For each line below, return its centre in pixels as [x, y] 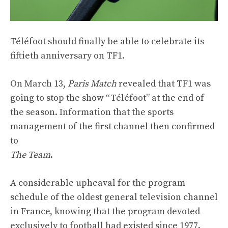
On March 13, [39, 83]
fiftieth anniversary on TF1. [67, 55]
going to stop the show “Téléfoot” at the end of [107, 98]
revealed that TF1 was [164, 83]
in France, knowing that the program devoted [105, 211]
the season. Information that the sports [92, 112]
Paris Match [92, 83]
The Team [30, 155]
